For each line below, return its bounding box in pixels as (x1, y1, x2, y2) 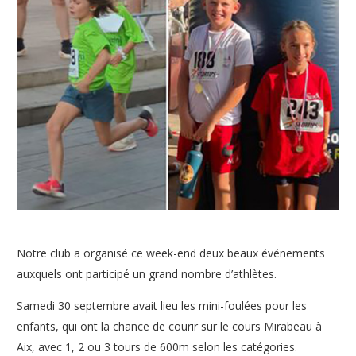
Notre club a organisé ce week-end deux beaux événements (17, 246, 325, 261)
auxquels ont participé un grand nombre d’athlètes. (17, 266, 277, 282)
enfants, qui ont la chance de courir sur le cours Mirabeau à (17, 319, 322, 335)
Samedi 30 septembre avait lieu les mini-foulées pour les (17, 298, 307, 314)
